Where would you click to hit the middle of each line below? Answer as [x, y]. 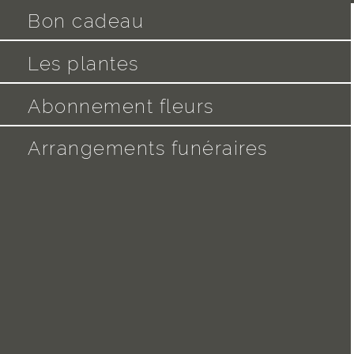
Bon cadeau [86, 21]
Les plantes [83, 64]
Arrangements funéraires [148, 149]
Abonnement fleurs [121, 106]
